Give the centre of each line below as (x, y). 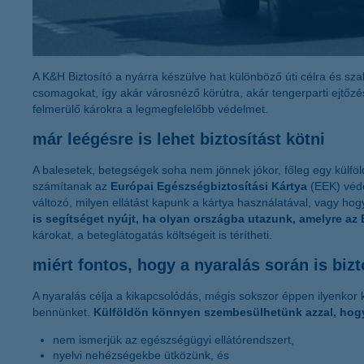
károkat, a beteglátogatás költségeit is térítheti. (152, 234)
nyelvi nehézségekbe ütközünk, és (141, 355)
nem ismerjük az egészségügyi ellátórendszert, (173, 339)
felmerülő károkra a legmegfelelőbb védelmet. (150, 108)
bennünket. (63, 312)
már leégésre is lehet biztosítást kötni (179, 139)
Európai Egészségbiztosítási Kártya (210, 186)
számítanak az (71, 186)
